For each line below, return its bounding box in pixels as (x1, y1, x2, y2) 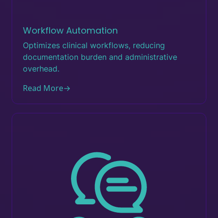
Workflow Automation (23, 24, 118, 36)
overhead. (23, 64, 59, 73)
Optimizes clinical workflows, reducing (23, 40, 165, 50)
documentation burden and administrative (23, 52, 177, 62)
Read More (23, 83, 63, 93)
